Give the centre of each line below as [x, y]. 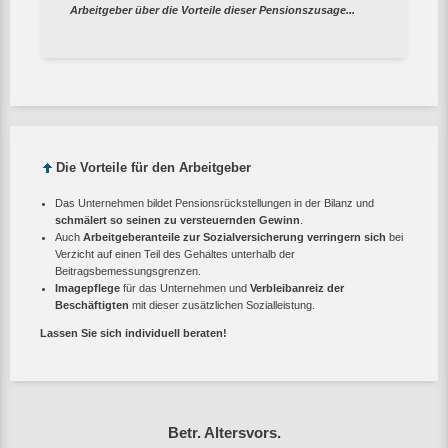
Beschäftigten [92, 304]
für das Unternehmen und [185, 287]
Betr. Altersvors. [224, 432]
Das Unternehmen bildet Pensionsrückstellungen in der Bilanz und [214, 202]
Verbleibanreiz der [297, 287]
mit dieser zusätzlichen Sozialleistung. [222, 304]
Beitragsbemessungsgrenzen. [128, 270]
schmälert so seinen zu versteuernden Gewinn [177, 219]
